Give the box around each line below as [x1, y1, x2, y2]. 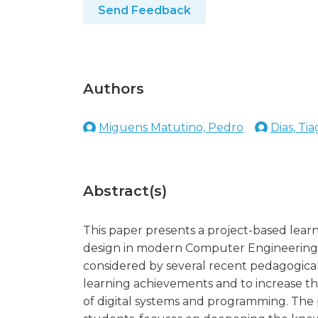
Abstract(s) [83, 182, 167, 199]
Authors [83, 80, 144, 97]
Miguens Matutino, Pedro [99, 121, 243, 134]
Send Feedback [98, 4, 191, 17]
